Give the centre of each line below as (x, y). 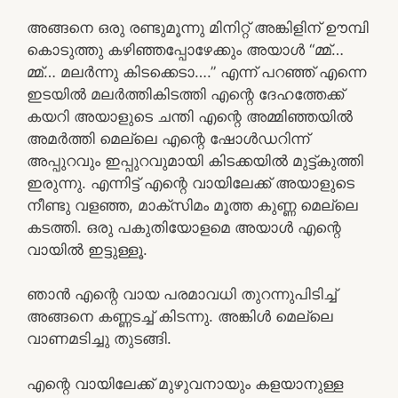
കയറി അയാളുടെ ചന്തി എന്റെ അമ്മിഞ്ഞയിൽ (190, 116)
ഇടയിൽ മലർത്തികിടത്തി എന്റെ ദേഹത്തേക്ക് (185, 94)
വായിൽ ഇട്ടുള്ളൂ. (87, 249)
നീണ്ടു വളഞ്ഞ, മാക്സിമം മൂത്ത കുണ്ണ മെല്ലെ (192, 205)
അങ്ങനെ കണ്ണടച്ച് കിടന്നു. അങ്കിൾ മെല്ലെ (180, 316)
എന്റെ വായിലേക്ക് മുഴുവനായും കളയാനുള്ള (185, 383)
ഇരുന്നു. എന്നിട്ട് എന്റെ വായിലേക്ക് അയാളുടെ (191, 183)
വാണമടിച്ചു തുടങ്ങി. (99, 338)
